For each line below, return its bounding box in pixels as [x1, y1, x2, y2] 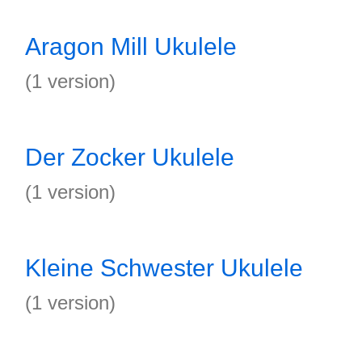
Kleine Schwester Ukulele [25, 255, 303, 281]
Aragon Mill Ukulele [25, 33, 237, 60]
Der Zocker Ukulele [25, 144, 234, 170]
